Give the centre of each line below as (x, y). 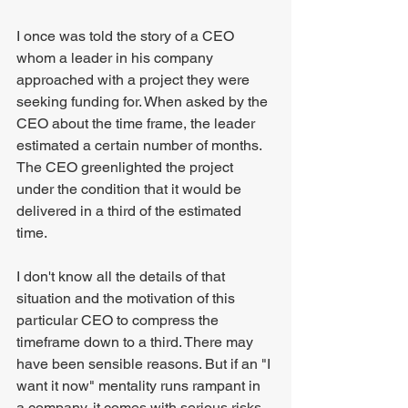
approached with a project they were (135, 80)
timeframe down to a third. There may (137, 342)
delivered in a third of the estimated (131, 211)
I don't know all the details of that (122, 276)
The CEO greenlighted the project (127, 167)
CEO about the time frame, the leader (138, 123)
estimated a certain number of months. (141, 145)
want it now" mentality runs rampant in (140, 386)
